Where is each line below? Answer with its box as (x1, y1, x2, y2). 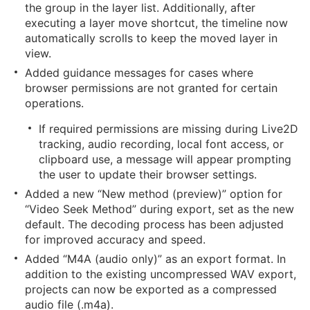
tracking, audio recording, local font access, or (39, 137, 284, 151)
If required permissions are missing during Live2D (39, 122, 298, 136)
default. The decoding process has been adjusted (25, 217, 284, 231)
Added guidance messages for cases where (25, 66, 253, 80)
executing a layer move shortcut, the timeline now (25, 16, 288, 30)
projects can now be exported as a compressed (25, 282, 277, 296)
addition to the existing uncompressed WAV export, (25, 267, 296, 281)
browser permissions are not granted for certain (25, 81, 277, 95)
